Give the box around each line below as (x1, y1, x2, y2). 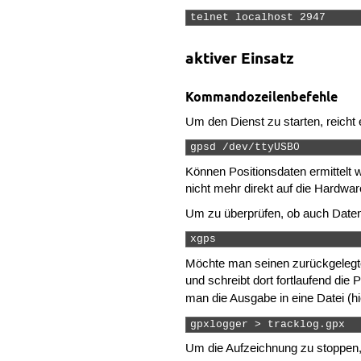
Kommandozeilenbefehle (185, 88, 338, 105)
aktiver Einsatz (185, 49, 295, 68)
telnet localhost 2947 (190, 12, 333, 24)
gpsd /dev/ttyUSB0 (190, 142, 313, 154)
